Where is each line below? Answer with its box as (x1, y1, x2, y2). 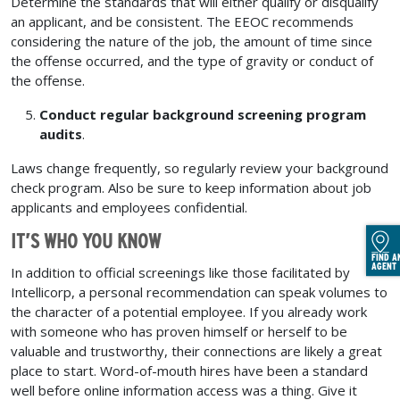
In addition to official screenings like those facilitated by (11, 263, 350, 282)
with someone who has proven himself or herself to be (11, 322, 347, 341)
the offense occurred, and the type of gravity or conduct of (11, 51, 373, 70)
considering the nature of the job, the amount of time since (11, 31, 372, 50)
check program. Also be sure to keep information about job (11, 178, 371, 196)
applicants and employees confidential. (11, 197, 247, 216)
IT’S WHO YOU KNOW (11, 228, 161, 254)
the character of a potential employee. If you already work (11, 303, 367, 321)
